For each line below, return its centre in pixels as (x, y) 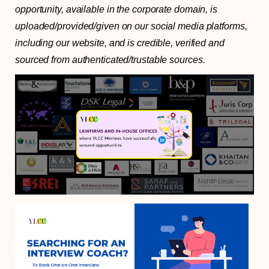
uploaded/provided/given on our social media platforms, (131, 26)
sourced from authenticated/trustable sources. (110, 59)
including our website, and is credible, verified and (120, 43)
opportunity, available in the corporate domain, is (116, 9)
